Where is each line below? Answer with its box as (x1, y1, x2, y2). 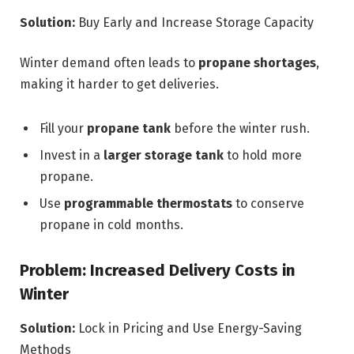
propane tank (87, 120, 171, 136)
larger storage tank (104, 147, 224, 163)
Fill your (40, 120, 87, 136)
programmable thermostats (64, 196, 232, 211)
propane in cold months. (40, 217, 183, 232)
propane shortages (198, 55, 316, 71)
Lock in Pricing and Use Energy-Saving (75, 321, 302, 337)
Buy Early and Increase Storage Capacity (75, 14, 314, 30)
